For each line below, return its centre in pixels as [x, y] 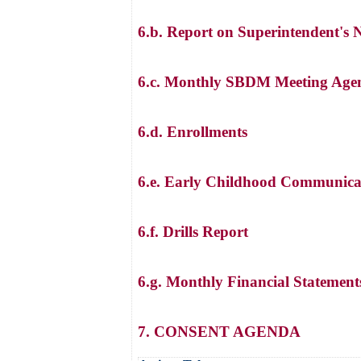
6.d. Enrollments [193, 132]
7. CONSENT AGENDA [219, 332]
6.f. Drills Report [193, 232]
